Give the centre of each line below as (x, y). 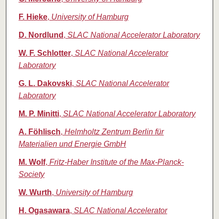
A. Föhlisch (39, 132)
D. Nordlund (41, 35)
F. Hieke (33, 17)
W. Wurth (35, 193)
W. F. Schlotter (44, 53)
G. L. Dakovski (45, 84)
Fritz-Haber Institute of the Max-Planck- (116, 162)
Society (31, 175)
